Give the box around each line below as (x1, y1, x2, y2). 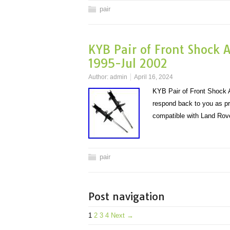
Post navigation (88, 190, 165, 203)
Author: (88, 73, 110, 81)
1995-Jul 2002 (88, 56, 167, 71)
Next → (111, 212, 133, 219)
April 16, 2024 (134, 73, 173, 81)
